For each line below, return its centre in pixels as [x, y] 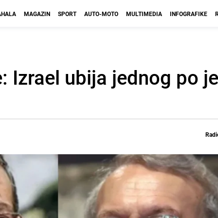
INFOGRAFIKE [189, 14]
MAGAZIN [37, 14]
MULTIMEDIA [144, 14]
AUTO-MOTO [101, 14]
